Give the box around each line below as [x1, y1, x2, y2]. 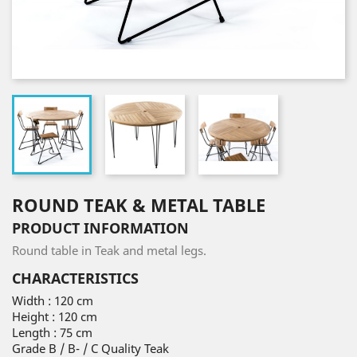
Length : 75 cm [12, 324, 96, 340]
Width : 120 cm [12, 292, 93, 308]
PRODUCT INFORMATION [12, 218, 189, 237]
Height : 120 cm [12, 308, 97, 324]
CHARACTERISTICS [12, 269, 139, 288]
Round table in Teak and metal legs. [12, 242, 206, 258]
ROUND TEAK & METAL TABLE [12, 193, 265, 217]
